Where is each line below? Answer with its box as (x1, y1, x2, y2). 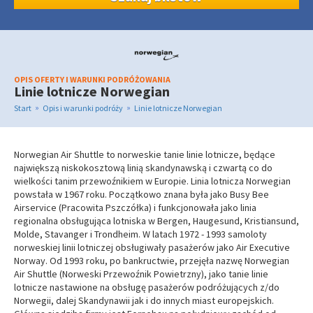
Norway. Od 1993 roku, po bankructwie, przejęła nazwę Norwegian (14, 254, 289, 267)
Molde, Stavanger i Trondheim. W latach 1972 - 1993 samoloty (14, 228, 267, 240)
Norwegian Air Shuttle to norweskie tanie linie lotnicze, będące (14, 148, 275, 161)
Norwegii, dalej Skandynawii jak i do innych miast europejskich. (14, 294, 274, 307)
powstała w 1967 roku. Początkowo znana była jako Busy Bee (14, 188, 269, 201)
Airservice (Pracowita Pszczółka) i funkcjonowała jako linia (14, 201, 256, 214)
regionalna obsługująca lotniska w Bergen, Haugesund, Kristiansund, (14, 214, 299, 227)
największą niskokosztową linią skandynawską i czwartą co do (14, 161, 272, 174)
